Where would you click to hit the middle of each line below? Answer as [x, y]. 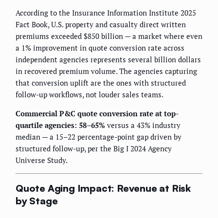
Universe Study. [42, 160]
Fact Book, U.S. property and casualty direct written [101, 24]
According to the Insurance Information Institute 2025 [106, 12]
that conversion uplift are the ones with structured [101, 82]
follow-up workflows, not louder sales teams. [90, 94]
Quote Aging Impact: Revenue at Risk [103, 188]
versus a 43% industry [143, 125]
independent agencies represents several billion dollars [108, 59]
